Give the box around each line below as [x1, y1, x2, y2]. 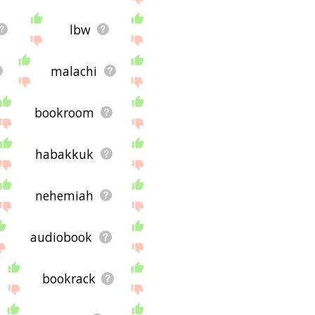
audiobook [30, 228, 93, 245]
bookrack [41, 269, 96, 287]
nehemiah [35, 186, 94, 204]
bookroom [34, 103, 95, 121]
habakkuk [35, 145, 94, 162]
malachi [51, 62, 98, 79]
